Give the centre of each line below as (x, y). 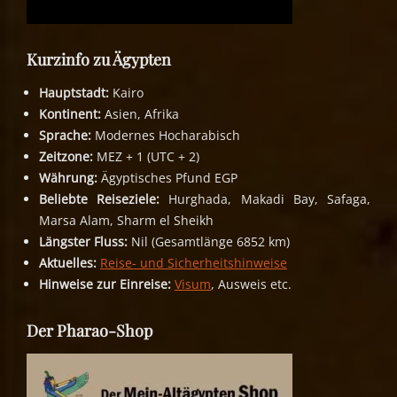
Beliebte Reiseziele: (100, 199)
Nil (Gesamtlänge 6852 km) (209, 242)
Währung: (68, 178)
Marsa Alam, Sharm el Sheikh (126, 221)
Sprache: (65, 136)
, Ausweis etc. (251, 284)
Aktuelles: (68, 263)
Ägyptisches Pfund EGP (167, 178)
